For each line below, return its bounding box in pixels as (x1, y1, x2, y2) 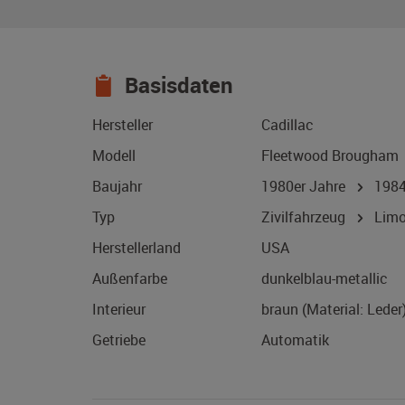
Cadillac (261, 115, 314, 136)
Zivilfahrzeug (261, 207, 349, 228)
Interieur (92, 299, 146, 320)
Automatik (261, 330, 329, 351)
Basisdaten (119, 71, 233, 100)
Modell (92, 146, 136, 166)
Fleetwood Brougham (261, 146, 399, 166)
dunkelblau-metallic (261, 268, 388, 289)
